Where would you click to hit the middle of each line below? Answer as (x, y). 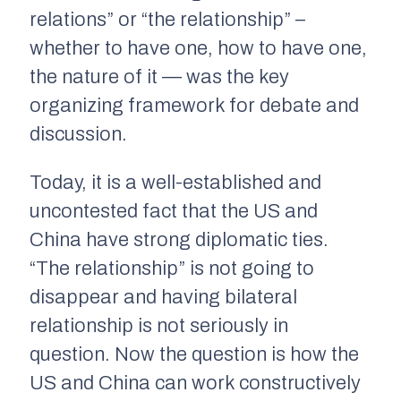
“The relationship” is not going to (172, 268)
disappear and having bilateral (163, 297)
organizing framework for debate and (194, 105)
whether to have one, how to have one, (198, 48)
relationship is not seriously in (159, 325)
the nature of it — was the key (159, 77)
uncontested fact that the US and (174, 211)
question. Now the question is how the (194, 354)
